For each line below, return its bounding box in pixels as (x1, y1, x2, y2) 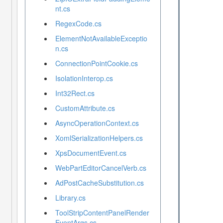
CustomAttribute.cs (55, 103, 115, 113)
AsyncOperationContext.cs (55, 118, 139, 128)
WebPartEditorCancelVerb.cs (55, 163, 146, 173)
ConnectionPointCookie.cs (55, 58, 138, 69)
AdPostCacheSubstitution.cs (55, 178, 144, 188)
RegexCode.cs (55, 18, 102, 29)
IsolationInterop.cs (55, 73, 113, 84)
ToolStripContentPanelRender (55, 208, 149, 218)
